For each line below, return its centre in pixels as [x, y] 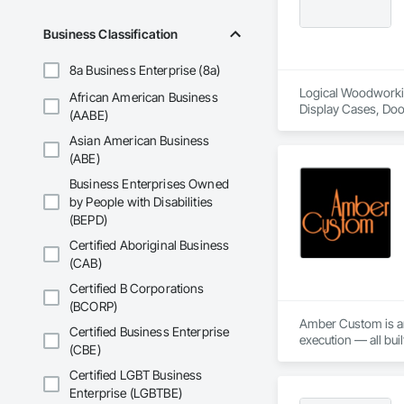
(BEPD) [88, 220]
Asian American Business [140, 141]
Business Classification [111, 34]
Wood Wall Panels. [349, 125]
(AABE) [89, 115]
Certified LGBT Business [136, 375]
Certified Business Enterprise [150, 332]
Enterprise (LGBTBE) [126, 393]
